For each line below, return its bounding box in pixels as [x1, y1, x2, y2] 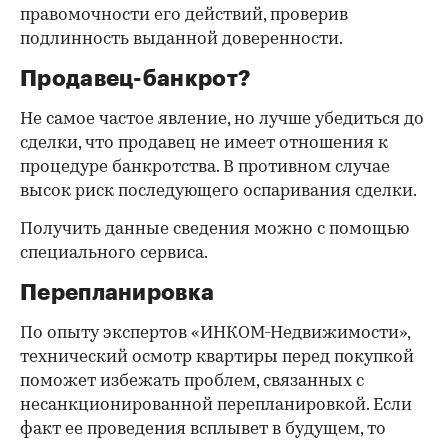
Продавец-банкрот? [20, 67, 251, 90]
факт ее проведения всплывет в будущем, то [20, 420, 386, 438]
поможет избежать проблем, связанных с [20, 372, 364, 390]
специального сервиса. [20, 244, 208, 262]
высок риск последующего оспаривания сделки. [20, 182, 417, 200]
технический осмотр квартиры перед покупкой [20, 348, 414, 366]
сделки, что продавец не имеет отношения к [20, 134, 388, 152]
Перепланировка [20, 281, 215, 304]
